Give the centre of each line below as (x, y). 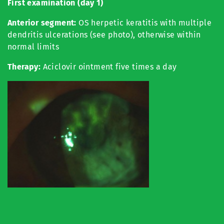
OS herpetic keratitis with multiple (144, 23)
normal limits (33, 47)
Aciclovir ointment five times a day (110, 67)
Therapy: (25, 67)
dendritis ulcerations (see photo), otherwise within (104, 35)
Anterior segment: (42, 23)
